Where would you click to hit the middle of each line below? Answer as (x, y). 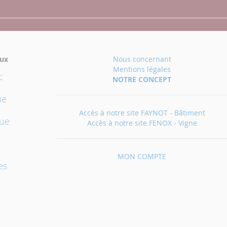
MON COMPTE (142, 156)
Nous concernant (142, 59)
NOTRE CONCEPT (142, 79)
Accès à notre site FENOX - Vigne (142, 123)
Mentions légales (142, 69)
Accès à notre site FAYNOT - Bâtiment (142, 113)
